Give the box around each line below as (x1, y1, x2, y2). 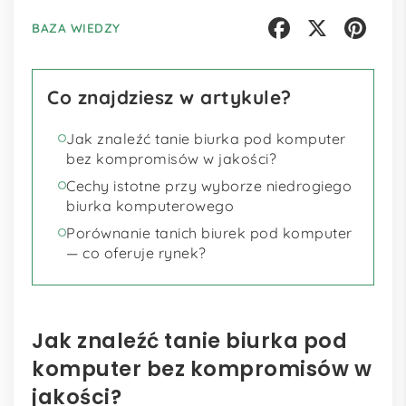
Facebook (260, 50, 320, 66)
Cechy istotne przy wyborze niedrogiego (66, 177, 352, 196)
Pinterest (336, 50, 391, 66)
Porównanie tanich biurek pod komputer (66, 224, 353, 243)
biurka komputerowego (66, 197, 234, 216)
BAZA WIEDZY (32, 20, 121, 35)
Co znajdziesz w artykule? (47, 84, 292, 109)
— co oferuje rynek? (66, 244, 207, 263)
